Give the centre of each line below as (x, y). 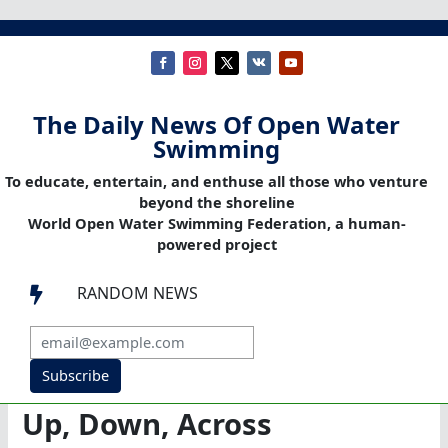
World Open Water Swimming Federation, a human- (216, 223)
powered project (216, 244)
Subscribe (75, 375)
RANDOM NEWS (137, 293)
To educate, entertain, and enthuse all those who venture (216, 181)
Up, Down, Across (147, 424)
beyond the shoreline (216, 202)
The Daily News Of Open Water (216, 125)
